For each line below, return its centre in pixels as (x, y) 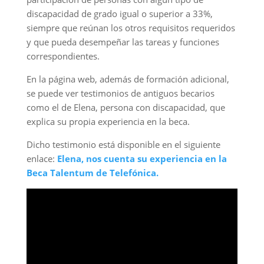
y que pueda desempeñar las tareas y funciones (123, 42)
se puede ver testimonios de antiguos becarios (120, 93)
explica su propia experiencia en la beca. (108, 121)
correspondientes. (63, 56)
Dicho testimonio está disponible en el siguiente (123, 144)
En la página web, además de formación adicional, (128, 79)
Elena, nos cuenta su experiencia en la (142, 159)
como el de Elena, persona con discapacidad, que (126, 107)
